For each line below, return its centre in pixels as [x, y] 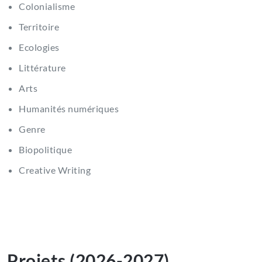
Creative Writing [57, 170]
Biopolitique [47, 150]
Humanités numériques [71, 109]
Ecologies [41, 47]
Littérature [43, 68]
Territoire [40, 27]
